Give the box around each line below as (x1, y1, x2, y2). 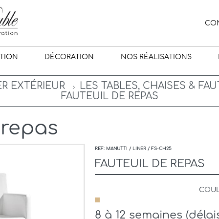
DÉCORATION (44, 53, 94, 61)
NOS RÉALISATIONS (120, 53, 192, 61)
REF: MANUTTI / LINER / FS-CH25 (95, 146, 172, 152)
